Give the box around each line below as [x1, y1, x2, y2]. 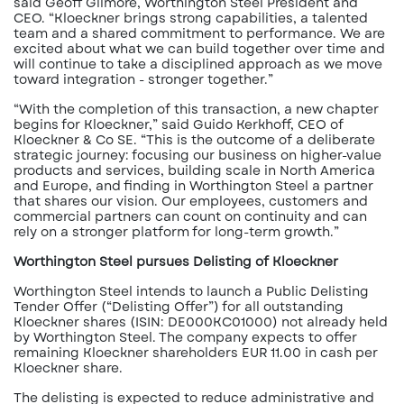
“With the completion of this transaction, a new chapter [14, 100, 379, 118]
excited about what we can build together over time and [14, 40, 385, 58]
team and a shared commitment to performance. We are [14, 24, 385, 42]
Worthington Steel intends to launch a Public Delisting [14, 282, 369, 300]
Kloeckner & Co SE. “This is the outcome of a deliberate [14, 131, 375, 149]
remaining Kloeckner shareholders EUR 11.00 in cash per [14, 344, 378, 362]
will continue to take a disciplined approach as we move [14, 55, 382, 73]
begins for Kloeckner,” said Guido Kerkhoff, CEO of [14, 115, 344, 133]
